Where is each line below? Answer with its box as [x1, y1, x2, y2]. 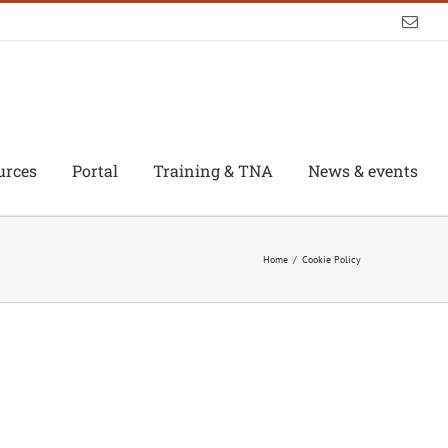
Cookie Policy [302, 253, 361, 266]
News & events [308, 160, 418, 182]
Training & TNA [153, 160, 273, 182]
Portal [72, 160, 118, 182]
